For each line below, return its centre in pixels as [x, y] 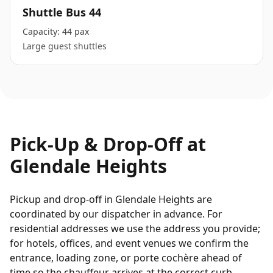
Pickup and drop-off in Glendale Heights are [111, 199]
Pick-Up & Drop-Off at [108, 144]
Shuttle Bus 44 [62, 12]
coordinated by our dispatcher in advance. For [116, 214]
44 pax [76, 31]
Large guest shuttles [65, 46]
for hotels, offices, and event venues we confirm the [129, 243]
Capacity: [42, 31]
